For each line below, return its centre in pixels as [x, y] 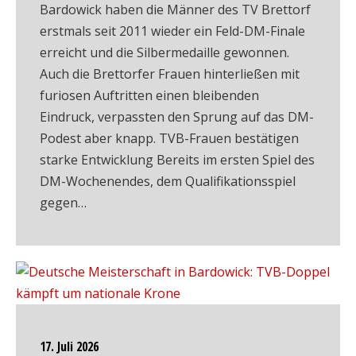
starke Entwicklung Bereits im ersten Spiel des [177, 160]
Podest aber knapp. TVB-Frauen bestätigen [169, 138]
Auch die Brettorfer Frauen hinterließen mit [170, 74]
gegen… [63, 203]
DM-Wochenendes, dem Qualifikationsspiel [168, 181]
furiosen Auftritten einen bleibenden [149, 95]
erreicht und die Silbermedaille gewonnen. [164, 52]
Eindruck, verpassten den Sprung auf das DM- [177, 117]
